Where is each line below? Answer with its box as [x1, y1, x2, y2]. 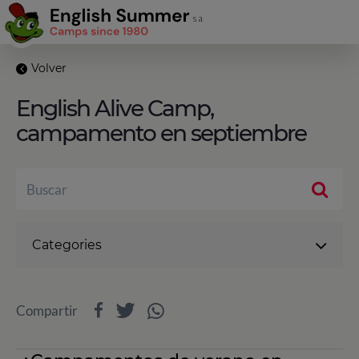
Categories [32, 237, 102, 252]
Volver [31, 61, 67, 75]
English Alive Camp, [16, 95, 213, 122]
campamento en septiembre [16, 119, 306, 147]
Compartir [16, 302, 78, 319]
